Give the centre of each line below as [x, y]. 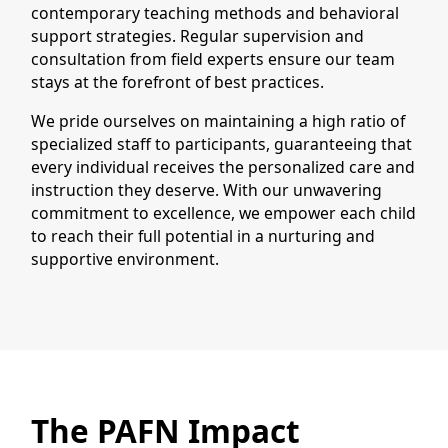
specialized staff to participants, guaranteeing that [222, 143]
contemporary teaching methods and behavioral [215, 13]
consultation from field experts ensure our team [213, 59]
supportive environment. [125, 258]
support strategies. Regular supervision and [198, 36]
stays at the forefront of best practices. [178, 82]
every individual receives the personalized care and [223, 166]
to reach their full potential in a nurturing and [203, 235]
